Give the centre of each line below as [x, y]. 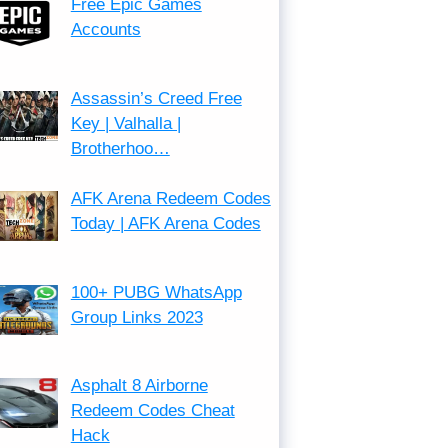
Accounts [105, 30]
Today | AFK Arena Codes [165, 224]
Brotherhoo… [120, 148]
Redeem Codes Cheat [152, 410]
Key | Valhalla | [125, 123]
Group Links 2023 [136, 317]
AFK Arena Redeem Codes [170, 199]
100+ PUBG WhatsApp [156, 292]
